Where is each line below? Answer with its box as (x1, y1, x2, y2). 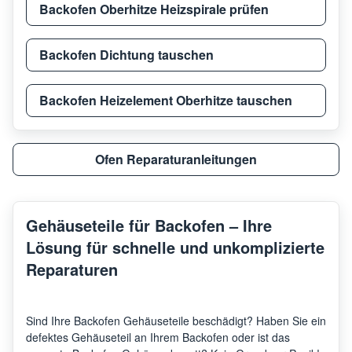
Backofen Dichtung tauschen (39, 45, 214, 64)
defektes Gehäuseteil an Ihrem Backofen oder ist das (26, 328, 290, 345)
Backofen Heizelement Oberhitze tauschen (39, 90, 292, 109)
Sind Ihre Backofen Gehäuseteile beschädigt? (26, 312, 256, 328)
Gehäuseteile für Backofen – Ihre (26, 213, 272, 236)
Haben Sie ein (256, 312, 326, 328)
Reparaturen (26, 257, 118, 280)
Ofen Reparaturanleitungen (95, 149, 257, 168)
